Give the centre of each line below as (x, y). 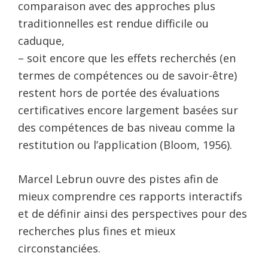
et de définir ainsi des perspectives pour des (133, 214)
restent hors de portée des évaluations (119, 93)
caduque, (41, 41)
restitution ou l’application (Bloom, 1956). (125, 145)
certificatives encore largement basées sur (128, 110)
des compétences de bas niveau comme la (127, 128)
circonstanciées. (59, 249)
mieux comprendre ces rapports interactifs (130, 197)
